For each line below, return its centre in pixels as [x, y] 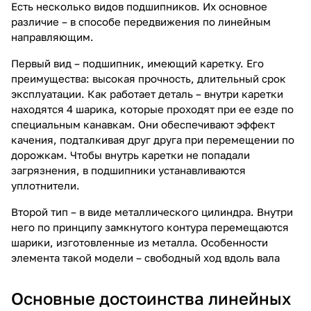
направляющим [51, 36]
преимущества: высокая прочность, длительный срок [149, 78]
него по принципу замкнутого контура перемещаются [150, 227]
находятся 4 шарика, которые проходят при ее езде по [152, 109]
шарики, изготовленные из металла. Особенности [140, 242]
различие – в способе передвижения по [115, 21]
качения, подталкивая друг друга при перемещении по [153, 139]
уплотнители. [45, 185]
